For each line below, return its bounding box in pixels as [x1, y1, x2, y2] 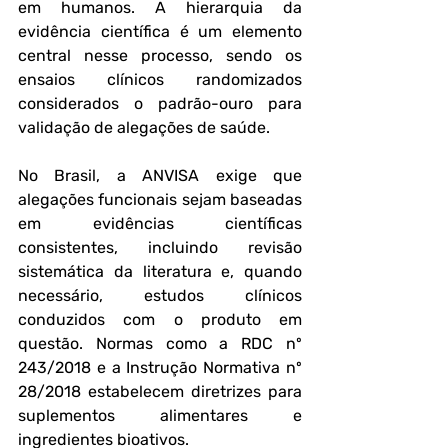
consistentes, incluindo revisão [18, 238, 302, 257]
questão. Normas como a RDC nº [18, 334, 302, 353]
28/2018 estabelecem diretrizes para [18, 382, 302, 401]
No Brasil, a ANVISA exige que [18, 166, 302, 185]
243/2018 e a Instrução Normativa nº [18, 358, 302, 377]
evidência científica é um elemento [18, 22, 302, 41]
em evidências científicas [18, 214, 302, 233]
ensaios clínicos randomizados [18, 70, 302, 89]
